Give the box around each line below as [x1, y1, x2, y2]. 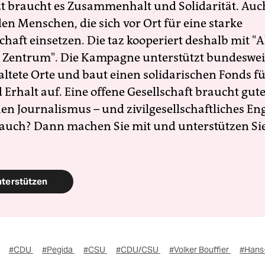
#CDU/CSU [116, 244, 160, 255]
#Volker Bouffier [169, 244, 231, 255]
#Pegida [42, 244, 75, 255]
